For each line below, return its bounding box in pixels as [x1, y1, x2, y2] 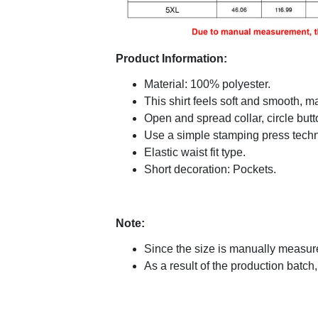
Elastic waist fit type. [144, 146, 246, 159]
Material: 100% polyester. [144, 78, 270, 91]
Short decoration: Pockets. [144, 163, 276, 176]
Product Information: [116, 53, 227, 65]
